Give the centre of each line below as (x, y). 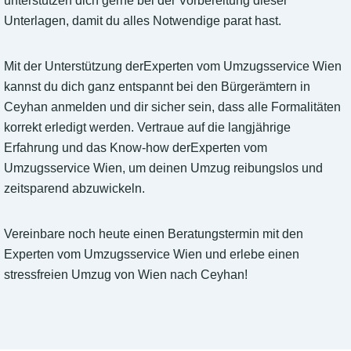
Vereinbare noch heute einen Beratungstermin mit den (154, 234)
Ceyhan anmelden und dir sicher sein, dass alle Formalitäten (172, 107)
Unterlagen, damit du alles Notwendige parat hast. (143, 21)
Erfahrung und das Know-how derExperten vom (136, 148)
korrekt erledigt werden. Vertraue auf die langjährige (147, 128)
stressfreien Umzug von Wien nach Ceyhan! (126, 275)
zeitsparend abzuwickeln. (74, 189)
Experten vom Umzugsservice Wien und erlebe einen (152, 255)
